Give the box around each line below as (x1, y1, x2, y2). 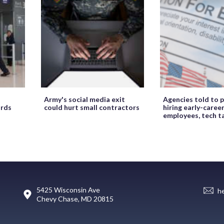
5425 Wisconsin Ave (36, 185, 100, 194)
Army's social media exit (44, 94, 125, 103)
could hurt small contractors (44, 102, 139, 111)
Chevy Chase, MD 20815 (36, 194, 113, 203)
